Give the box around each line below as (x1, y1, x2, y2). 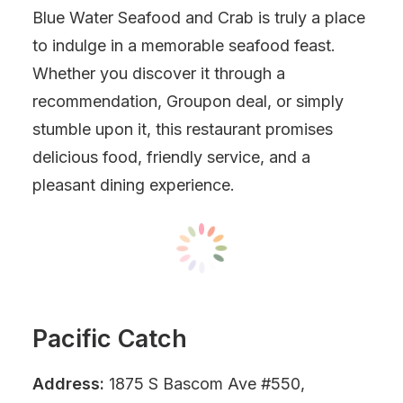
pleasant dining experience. (32, 175, 235, 194)
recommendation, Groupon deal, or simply (32, 92, 344, 111)
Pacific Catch (32, 324, 187, 354)
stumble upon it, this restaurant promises (32, 120, 333, 139)
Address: (32, 374, 104, 393)
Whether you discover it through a (32, 64, 285, 83)
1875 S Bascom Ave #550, (104, 374, 305, 393)
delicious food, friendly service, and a (32, 148, 310, 166)
